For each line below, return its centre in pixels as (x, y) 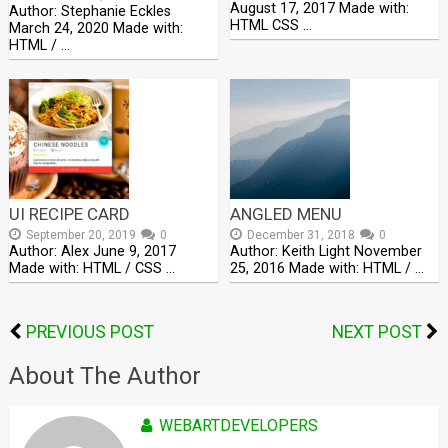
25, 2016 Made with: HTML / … (327, 268)
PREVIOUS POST (89, 331)
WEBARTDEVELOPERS (238, 425)
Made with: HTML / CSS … (91, 268)
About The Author (104, 375)
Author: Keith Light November (326, 251)
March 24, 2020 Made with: (95, 28)
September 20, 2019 (80, 234)
